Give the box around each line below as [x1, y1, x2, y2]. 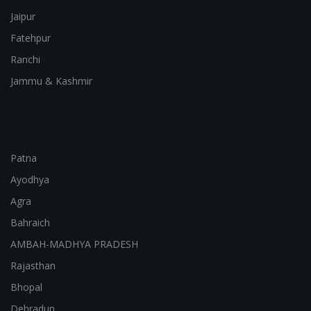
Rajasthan [10, 259, 56, 273]
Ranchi [10, 53, 40, 67]
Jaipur [10, 10, 35, 24]
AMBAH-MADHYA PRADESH [10, 237, 138, 251]
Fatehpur [10, 31, 51, 45]
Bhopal [10, 280, 42, 294]
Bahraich [10, 216, 50, 230]
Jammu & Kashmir [10, 74, 92, 88]
